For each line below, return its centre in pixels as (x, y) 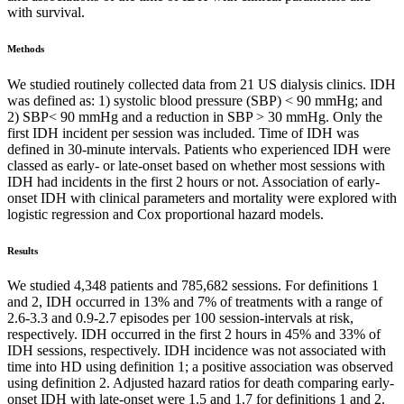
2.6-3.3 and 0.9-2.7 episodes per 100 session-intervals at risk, (180, 318)
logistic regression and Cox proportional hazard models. (165, 214)
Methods (26, 48)
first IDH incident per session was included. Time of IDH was (183, 133)
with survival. (46, 12)
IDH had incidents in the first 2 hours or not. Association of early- (193, 181)
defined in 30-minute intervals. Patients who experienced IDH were (199, 149)
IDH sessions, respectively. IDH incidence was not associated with (197, 351)
